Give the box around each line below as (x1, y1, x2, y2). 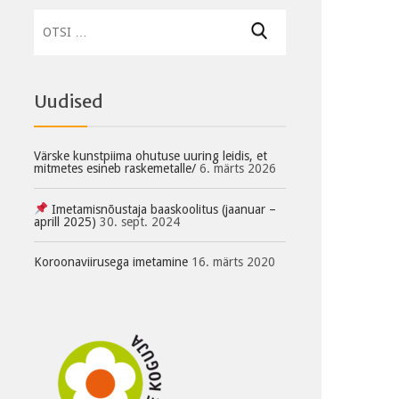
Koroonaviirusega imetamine (34, 254, 189, 269)
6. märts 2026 (196, 161, 277, 175)
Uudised (34, 90, 104, 112)
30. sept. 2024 (96, 214, 181, 229)
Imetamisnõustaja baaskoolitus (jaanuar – (48, 201, 277, 216)
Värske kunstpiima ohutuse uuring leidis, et (34, 149, 268, 163)
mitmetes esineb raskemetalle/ (34, 161, 197, 175)
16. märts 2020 (188, 254, 276, 269)
